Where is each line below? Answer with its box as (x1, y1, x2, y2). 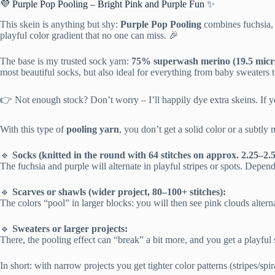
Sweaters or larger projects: (12, 223, 128, 234)
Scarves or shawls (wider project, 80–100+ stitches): (12, 186, 226, 197)
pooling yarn (66, 123, 119, 134)
